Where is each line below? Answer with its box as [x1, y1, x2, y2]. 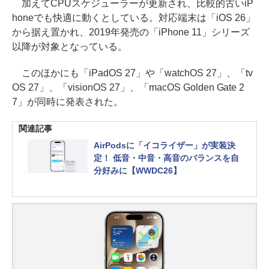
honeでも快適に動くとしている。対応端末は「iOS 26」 [12, 12, 255, 23]
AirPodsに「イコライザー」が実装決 [94, 140, 235, 150]
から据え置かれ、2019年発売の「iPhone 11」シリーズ [12, 26, 250, 37]
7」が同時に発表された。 [12, 96, 123, 107]
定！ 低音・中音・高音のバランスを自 [94, 153, 239, 163]
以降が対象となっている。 [12, 41, 127, 52]
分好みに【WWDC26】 [94, 165, 181, 175]
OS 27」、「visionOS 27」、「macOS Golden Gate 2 [12, 82, 245, 92]
